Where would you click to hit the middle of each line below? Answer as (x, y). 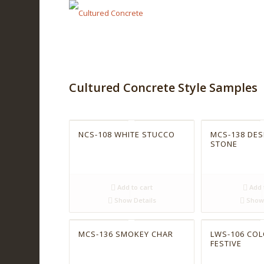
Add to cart (134, 187)
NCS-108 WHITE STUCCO (127, 134)
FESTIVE (226, 243)
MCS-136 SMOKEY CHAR (126, 234)
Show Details (134, 200)
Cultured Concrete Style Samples (164, 88)
